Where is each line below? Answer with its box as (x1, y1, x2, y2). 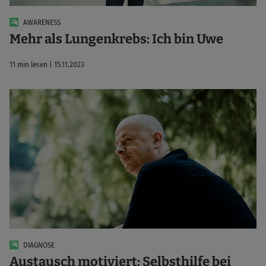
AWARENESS (23, 17, 61, 27)
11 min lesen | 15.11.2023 (9, 60, 84, 69)
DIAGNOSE (23, 240, 55, 249)
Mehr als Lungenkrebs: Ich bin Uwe (9, 31, 223, 47)
